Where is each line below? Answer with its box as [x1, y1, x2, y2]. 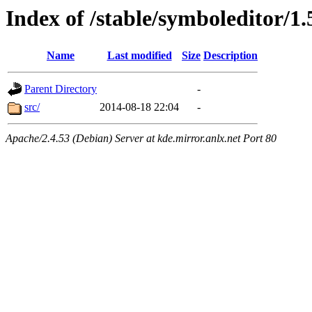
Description [203, 49, 258, 62]
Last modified [107, 49, 172, 62]
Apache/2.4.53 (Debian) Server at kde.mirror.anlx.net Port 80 [6, 132, 276, 145]
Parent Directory [24, 83, 97, 95]
